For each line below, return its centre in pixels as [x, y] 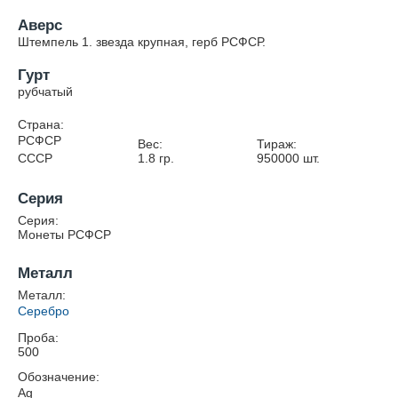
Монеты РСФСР [64, 235]
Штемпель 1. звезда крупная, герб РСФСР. [142, 42]
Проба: [38, 338]
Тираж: [277, 144]
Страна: [41, 124]
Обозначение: [59, 377]
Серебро [44, 311]
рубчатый [45, 92]
